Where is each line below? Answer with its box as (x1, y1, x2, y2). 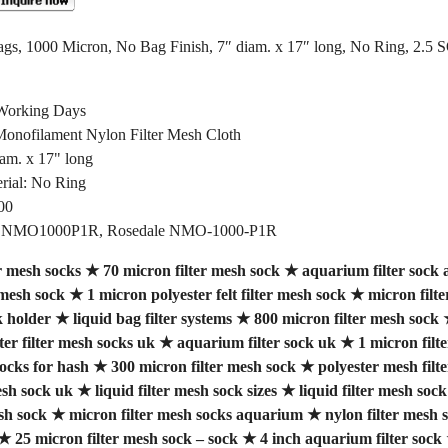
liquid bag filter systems (72, 309, 232, 327)
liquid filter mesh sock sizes (94, 381, 277, 399)
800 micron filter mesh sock (253, 309, 439, 327)
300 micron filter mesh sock (110, 357, 296, 375)
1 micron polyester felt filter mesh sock (86, 285, 346, 303)
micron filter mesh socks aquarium (68, 405, 303, 423)
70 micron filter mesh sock (102, 261, 280, 279)
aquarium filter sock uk (176, 333, 336, 351)
